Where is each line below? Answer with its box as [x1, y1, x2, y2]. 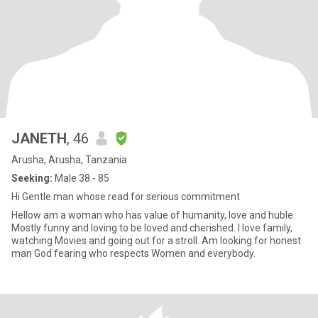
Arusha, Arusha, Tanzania [11, 154, 127, 165]
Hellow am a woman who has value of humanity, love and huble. [11, 209, 295, 221]
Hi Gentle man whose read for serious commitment [11, 191, 240, 202]
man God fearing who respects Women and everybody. [11, 248, 256, 259]
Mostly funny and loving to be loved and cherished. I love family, [11, 222, 292, 234]
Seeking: [11, 172, 53, 184]
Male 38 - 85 [53, 172, 109, 184]
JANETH [11, 130, 67, 147]
